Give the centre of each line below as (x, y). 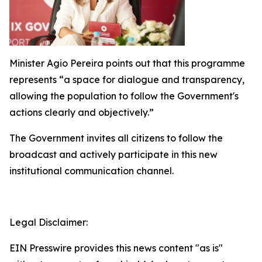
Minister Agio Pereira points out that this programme (127, 63)
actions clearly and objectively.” (82, 112)
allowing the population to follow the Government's (124, 96)
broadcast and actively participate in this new (113, 154)
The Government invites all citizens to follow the (116, 138)
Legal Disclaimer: (49, 222)
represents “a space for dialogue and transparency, (127, 80)
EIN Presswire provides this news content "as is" (116, 248)
